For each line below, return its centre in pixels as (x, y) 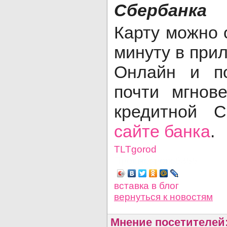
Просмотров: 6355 (156, 160)
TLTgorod (135, 149)
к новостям (188, 197)
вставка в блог (146, 186)
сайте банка (162, 131)
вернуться (139, 197)
